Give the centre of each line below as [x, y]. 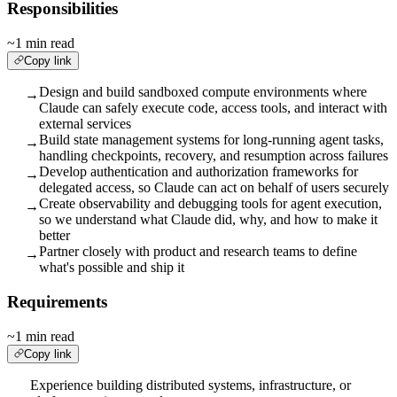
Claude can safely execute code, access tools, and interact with [213, 108]
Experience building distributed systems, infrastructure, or [191, 385]
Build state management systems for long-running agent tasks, [211, 140]
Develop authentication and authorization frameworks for [198, 172]
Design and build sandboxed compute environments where [203, 92]
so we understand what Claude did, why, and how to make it [208, 220]
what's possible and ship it [112, 268]
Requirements [57, 301]
